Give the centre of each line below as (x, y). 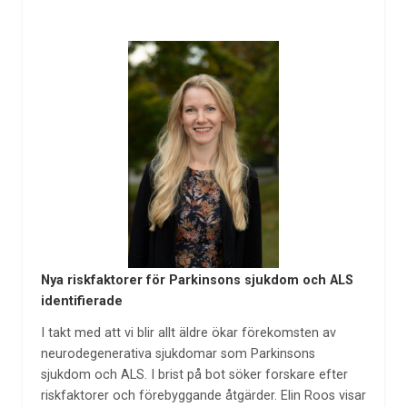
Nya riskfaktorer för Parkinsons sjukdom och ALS (197, 281)
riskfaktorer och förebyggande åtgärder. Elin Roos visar (203, 395)
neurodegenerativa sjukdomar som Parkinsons (178, 353)
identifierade (81, 302)
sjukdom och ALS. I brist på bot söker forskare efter (194, 374)
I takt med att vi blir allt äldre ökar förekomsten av (188, 333)
